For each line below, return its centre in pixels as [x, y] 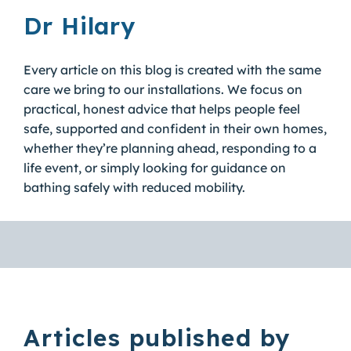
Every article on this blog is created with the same [172, 69]
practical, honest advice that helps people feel [162, 109]
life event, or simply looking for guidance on [155, 167]
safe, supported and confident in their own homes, [175, 128]
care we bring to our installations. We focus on [163, 89]
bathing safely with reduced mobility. [134, 187]
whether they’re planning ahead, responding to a [170, 148]
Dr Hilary [80, 25]
